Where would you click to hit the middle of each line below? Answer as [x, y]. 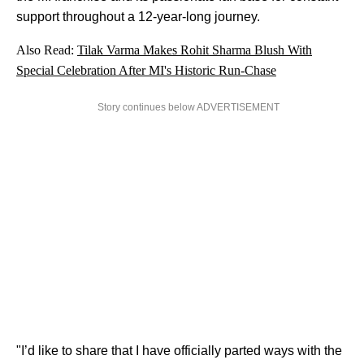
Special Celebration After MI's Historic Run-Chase [146, 71]
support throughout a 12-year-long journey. [140, 17]
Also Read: [47, 50]
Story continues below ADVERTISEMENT [188, 108]
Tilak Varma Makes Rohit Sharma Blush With [195, 50]
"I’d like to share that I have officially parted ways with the [179, 351]
